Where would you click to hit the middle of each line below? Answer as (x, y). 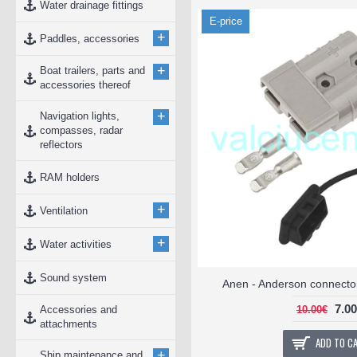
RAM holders (70, 177)
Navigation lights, (80, 116)
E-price (226, 22)
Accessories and (78, 310)
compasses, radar (81, 130)
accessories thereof (85, 85)
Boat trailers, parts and (92, 71)
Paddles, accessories (90, 38)
